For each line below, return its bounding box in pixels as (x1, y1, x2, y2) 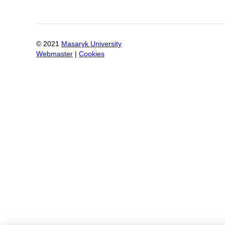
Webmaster (36, 50, 73, 58)
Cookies (79, 50, 104, 58)
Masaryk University (61, 40, 122, 48)
